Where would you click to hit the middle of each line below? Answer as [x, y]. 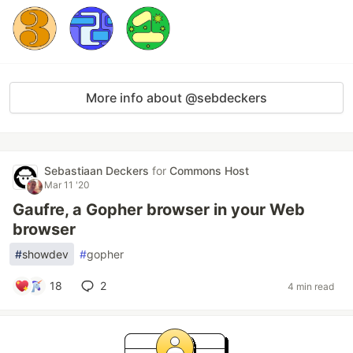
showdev [45, 254]
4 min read [311, 286]
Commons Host [209, 171]
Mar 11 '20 [67, 185]
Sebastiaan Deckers [98, 171]
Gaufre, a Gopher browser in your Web [159, 210]
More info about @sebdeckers [176, 98]
